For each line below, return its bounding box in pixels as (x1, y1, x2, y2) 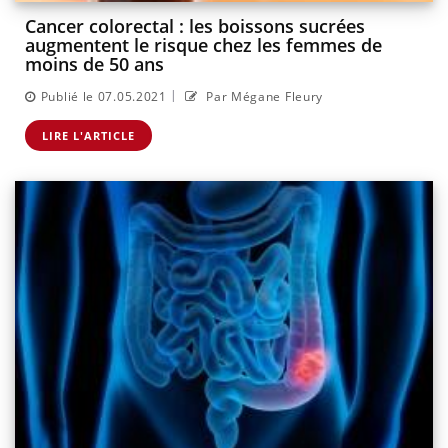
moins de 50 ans (25, 52, 164, 77)
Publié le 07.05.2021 (40, 87, 167, 105)
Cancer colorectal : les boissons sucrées (25, 14, 365, 39)
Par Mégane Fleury (202, 87, 324, 105)
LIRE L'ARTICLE (42, 127, 135, 143)
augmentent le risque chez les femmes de (25, 33, 382, 58)
